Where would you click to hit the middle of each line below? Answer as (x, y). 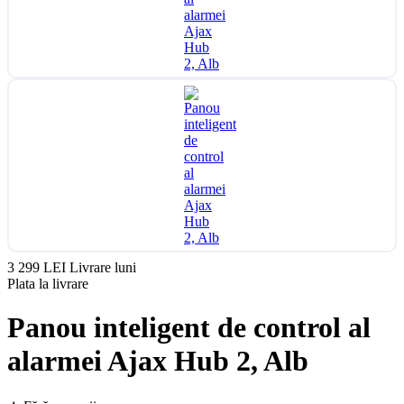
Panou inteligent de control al (189, 328)
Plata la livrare (48, 284)
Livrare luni (103, 267)
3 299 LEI (38, 267)
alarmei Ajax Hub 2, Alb (158, 361)
